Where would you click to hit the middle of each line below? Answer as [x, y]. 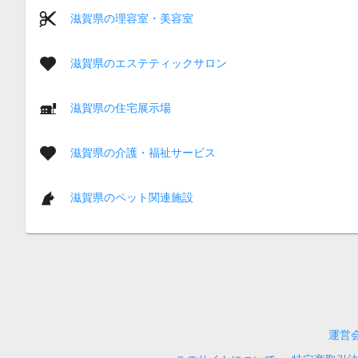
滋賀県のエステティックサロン [149, 63]
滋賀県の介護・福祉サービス [143, 152]
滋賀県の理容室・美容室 [132, 18]
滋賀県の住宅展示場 [121, 107]
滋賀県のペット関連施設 [132, 197]
